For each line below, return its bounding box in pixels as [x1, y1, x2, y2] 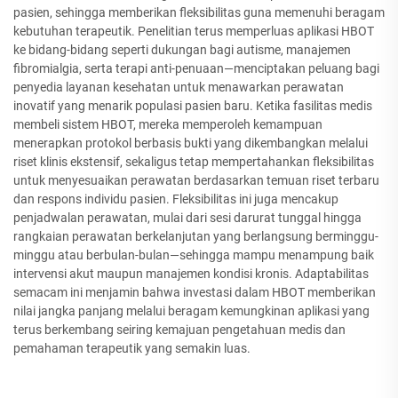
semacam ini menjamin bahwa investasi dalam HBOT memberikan [13, 285, 376, 300]
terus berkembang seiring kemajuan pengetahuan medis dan [13, 322, 346, 338]
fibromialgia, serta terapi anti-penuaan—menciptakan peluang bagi [13, 61, 379, 76]
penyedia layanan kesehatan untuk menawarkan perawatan [13, 80, 344, 95]
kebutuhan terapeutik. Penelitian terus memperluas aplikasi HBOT [13, 24, 374, 39]
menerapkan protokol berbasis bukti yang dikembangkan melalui [13, 136, 368, 151]
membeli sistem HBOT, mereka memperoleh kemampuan [13, 117, 322, 132]
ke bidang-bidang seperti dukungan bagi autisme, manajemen [13, 43, 351, 58]
